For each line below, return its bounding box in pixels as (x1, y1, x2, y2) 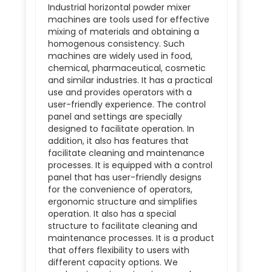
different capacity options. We (47, 256, 178, 268)
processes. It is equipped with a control (47, 159, 212, 171)
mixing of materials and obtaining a (47, 25, 199, 38)
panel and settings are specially (47, 110, 182, 123)
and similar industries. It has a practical (47, 74, 212, 86)
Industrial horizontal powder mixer (47, 1, 191, 13)
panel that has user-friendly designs (47, 171, 202, 183)
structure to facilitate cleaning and (47, 220, 197, 232)
